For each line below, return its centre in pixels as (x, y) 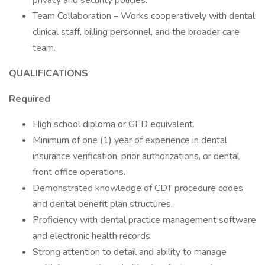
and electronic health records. (92, 236)
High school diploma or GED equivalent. (114, 124)
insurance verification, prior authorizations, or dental (136, 156)
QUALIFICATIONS (49, 73)
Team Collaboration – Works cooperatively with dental (144, 16)
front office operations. (79, 172)
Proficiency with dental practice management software (144, 220)
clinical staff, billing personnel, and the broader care (136, 32)
